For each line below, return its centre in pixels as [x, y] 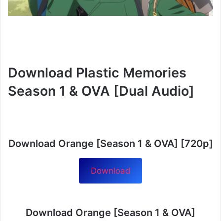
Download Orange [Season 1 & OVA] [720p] [110, 143]
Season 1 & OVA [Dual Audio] [101, 91]
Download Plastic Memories [97, 73]
